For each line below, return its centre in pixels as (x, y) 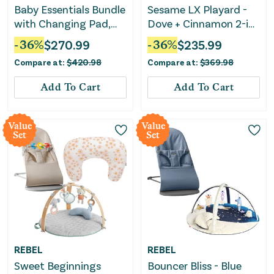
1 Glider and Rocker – (198, 38)
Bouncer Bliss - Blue (194, 265)
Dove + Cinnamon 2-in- (203, 24)
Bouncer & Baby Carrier (70, 38)
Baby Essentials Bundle (70, 9)
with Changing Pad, (62, 24)
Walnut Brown (182, 52)
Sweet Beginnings (57, 265)
